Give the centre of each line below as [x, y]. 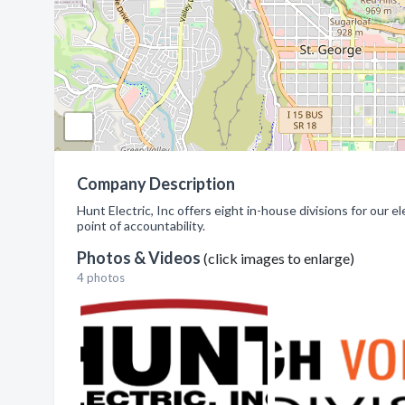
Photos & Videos [140, 258]
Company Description [156, 184]
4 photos [101, 278]
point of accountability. [141, 226]
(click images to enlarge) [279, 258]
